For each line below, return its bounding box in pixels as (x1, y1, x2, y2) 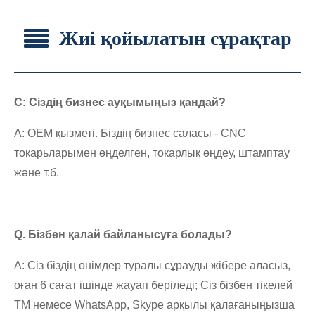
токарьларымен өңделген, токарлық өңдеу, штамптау (14, 146, 290, 159)
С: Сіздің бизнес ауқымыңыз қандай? (14, 96, 226, 108)
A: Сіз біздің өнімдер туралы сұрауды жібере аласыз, (14, 259, 290, 271)
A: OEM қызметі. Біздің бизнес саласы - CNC (14, 127, 246, 139)
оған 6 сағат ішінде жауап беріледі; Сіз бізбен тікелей (14, 278, 292, 291)
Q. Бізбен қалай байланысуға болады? (14, 228, 232, 240)
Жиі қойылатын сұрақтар (58, 27, 292, 49)
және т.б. (14, 166, 59, 179)
